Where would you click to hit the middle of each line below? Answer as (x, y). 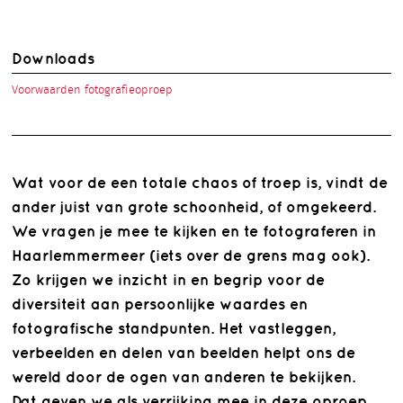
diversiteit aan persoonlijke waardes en (160, 304)
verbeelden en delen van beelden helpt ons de (184, 352)
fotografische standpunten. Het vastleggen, (174, 328)
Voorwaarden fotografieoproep (92, 90)
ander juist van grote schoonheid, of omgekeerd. (194, 206)
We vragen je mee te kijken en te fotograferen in (194, 231)
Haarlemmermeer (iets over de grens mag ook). (191, 255)
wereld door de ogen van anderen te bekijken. (184, 376)
